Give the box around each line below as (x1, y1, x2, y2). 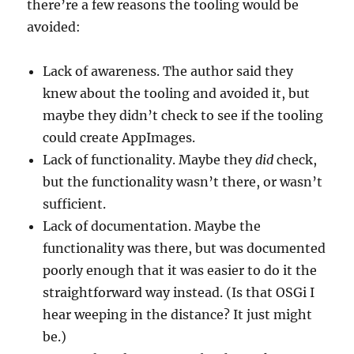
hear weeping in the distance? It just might (43, 307, 313, 322)
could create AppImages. (43, 130, 196, 145)
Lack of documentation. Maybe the (43, 218, 262, 234)
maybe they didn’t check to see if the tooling (43, 107, 324, 123)
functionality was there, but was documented (43, 240, 326, 256)
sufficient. (43, 196, 107, 212)
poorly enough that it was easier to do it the (43, 262, 318, 278)
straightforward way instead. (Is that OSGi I (43, 284, 315, 300)
